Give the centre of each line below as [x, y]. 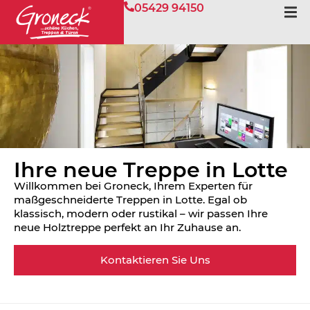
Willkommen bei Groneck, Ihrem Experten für [133, 186]
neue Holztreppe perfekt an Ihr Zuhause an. [127, 228]
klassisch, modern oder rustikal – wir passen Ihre [141, 214]
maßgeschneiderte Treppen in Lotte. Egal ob [130, 200]
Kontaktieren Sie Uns [155, 259]
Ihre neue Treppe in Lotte [151, 170]
